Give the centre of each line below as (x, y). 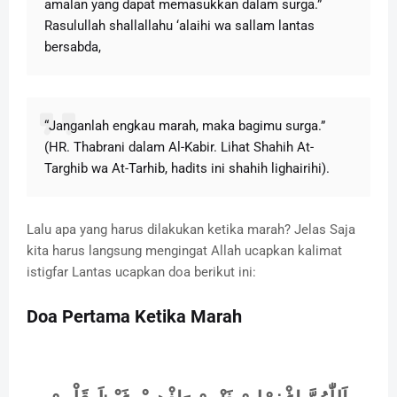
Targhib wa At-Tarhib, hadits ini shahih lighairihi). (187, 168)
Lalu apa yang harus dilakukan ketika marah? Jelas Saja (191, 229)
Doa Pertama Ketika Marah (134, 316)
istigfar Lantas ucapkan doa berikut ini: (143, 272)
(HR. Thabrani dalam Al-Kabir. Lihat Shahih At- (179, 147)
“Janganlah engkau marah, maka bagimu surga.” (185, 125)
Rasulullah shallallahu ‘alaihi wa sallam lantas (179, 25)
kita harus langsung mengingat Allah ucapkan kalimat (184, 250)
